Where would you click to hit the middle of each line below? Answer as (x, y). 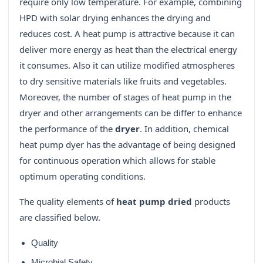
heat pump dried (154, 202)
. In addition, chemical (184, 129)
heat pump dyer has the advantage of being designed (127, 145)
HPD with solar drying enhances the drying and (115, 18)
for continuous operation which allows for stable (117, 161)
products (211, 202)
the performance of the (67, 129)
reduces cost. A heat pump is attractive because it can (127, 34)
